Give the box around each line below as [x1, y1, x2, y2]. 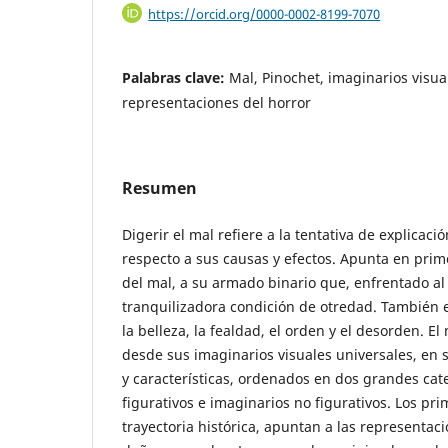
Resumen [122, 177, 197, 200]
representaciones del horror [122, 93, 311, 113]
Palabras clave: [122, 68, 229, 88]
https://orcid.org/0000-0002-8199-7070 [148, 4, 381, 23]
